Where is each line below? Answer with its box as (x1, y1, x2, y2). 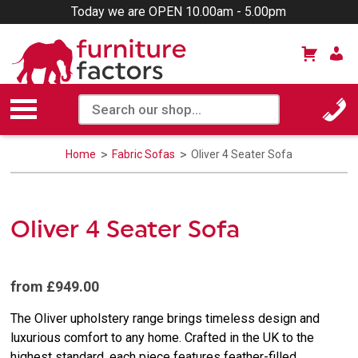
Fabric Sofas (111, 147, 177, 161)
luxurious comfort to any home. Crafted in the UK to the (10, 329, 315, 345)
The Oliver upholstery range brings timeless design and (10, 310, 320, 326)
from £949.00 (10, 277, 100, 295)
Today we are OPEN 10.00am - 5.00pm (71, 4, 287, 19)
